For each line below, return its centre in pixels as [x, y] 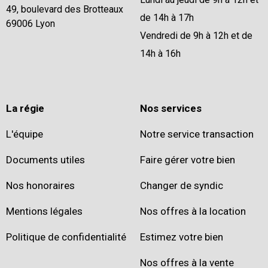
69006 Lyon [31, 23]
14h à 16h [160, 53]
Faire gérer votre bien [188, 159]
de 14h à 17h [167, 17]
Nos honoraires [40, 185]
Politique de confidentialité [66, 237]
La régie [25, 108]
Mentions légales [44, 211]
